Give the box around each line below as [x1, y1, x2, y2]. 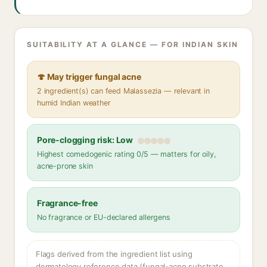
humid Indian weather [37, 98, 111, 107]
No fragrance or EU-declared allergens [37, 213, 170, 222]
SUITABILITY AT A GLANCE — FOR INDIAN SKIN [27, 40, 238, 49]
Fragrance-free [37, 198, 98, 208]
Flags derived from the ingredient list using [36, 249, 193, 259]
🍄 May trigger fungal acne [37, 72, 141, 82]
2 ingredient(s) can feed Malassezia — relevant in [37, 86, 210, 95]
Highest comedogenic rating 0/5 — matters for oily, [37, 150, 216, 159]
